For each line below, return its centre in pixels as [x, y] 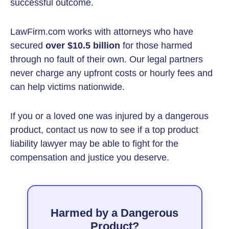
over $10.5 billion [83, 45]
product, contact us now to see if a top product [104, 130]
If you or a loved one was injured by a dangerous [109, 116]
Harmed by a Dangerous [114, 213]
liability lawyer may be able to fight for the [94, 144]
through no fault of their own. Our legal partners [107, 59]
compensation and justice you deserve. [90, 157]
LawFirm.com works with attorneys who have [102, 32]
